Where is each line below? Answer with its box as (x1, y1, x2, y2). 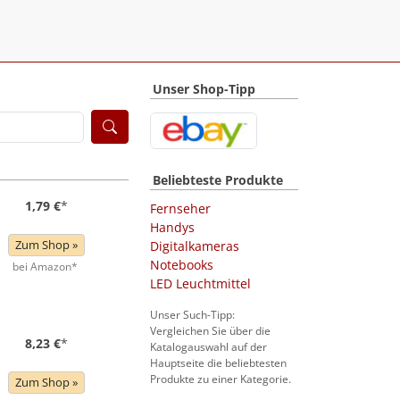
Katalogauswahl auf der (150, 339, 267, 355)
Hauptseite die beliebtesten (150, 355, 287, 371)
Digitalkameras (150, 237, 239, 255)
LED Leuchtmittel (150, 275, 251, 293)
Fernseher (150, 200, 211, 218)
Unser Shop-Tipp (153, 80, 255, 97)
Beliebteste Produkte (153, 171, 283, 189)
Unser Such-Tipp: (150, 307, 235, 323)
